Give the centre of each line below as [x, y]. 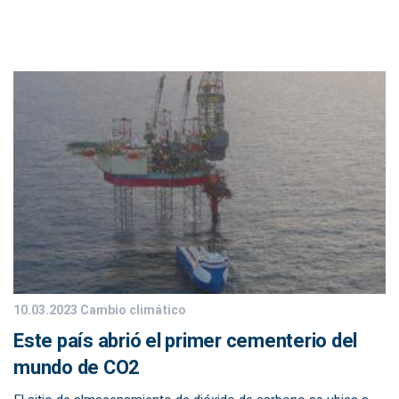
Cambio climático [132, 310]
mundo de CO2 [77, 368]
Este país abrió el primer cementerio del [185, 341]
